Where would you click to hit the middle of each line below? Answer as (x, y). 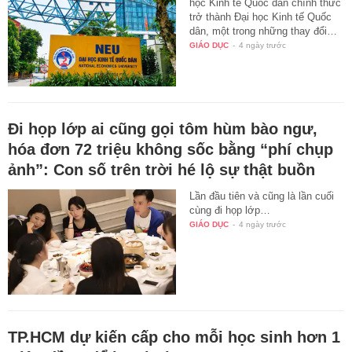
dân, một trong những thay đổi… (264, 31)
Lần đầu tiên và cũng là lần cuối (262, 196)
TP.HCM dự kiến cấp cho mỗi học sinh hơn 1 (174, 337)
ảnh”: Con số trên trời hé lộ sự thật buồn (161, 170)
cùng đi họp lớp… (230, 211)
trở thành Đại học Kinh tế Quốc (261, 16)
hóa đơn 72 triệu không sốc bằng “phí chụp (170, 150)
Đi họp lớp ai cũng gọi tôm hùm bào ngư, (163, 129)
